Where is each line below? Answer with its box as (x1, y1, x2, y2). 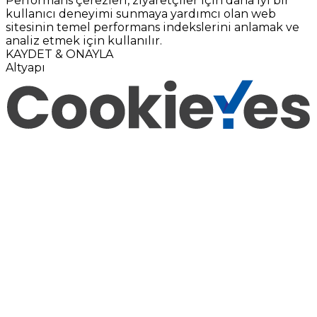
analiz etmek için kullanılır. (6, 34, 162, 48)
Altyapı (6, 61, 45, 75)
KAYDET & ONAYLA (6, 47, 113, 62)
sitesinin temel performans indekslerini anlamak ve (6, 21, 299, 35)
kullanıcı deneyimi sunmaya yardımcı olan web (6, 7, 276, 21)
